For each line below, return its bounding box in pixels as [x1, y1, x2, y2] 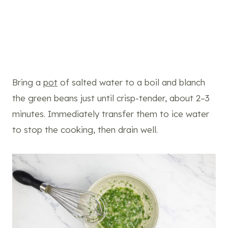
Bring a [12, 77, 43, 88]
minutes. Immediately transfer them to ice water [12, 108, 209, 120]
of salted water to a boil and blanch [58, 77, 205, 88]
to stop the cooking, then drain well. [12, 124, 158, 135]
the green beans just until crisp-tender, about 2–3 [12, 93, 210, 104]
